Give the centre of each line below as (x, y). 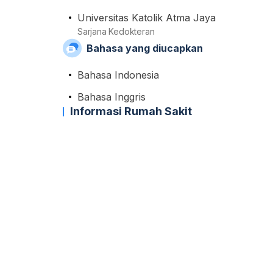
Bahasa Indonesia (118, 75)
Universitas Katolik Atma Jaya (147, 18)
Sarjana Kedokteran (116, 31)
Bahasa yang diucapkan (144, 48)
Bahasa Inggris (112, 97)
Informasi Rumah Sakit (131, 111)
